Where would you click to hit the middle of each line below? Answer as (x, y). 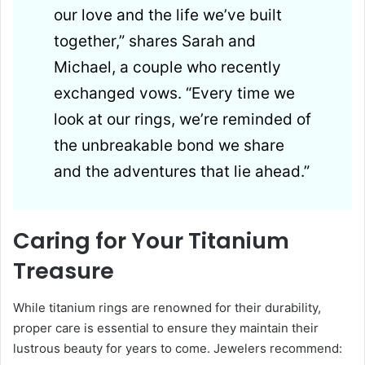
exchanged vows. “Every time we (174, 94)
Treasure (64, 271)
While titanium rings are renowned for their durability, (167, 307)
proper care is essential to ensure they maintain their (166, 328)
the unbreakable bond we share (169, 146)
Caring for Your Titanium (151, 241)
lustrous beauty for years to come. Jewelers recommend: (178, 348)
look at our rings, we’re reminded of (182, 120)
